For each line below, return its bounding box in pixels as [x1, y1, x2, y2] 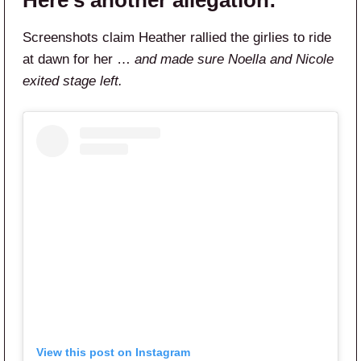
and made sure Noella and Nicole [135, 52, 334, 68]
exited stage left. [23, 73, 122, 89]
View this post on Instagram [36, 346, 190, 359]
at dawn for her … [23, 52, 135, 68]
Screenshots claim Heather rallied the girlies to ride [23, 30, 331, 46]
